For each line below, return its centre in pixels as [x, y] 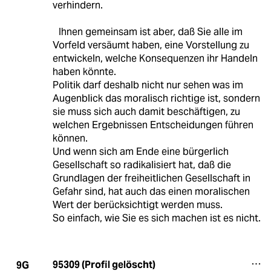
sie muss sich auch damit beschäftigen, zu [146, 112]
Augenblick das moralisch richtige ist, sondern [156, 99]
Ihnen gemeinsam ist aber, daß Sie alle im [147, 32]
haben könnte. [84, 72]
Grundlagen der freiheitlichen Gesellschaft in [151, 178]
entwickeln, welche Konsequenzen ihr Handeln [155, 59]
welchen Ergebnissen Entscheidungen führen [153, 125]
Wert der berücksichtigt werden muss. [137, 205]
